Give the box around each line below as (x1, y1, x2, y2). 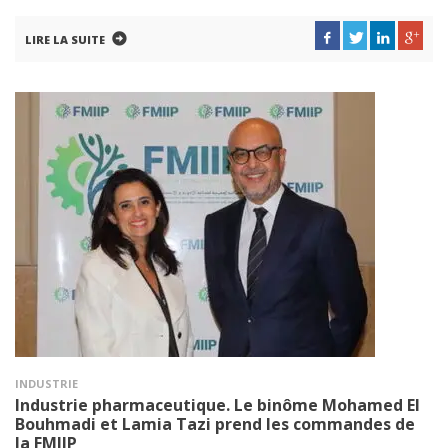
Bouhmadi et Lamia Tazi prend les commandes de (15, 413, 415, 435)
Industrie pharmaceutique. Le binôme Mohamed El (15, 394, 420, 416)
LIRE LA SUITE (25, 32, 105, 47)
